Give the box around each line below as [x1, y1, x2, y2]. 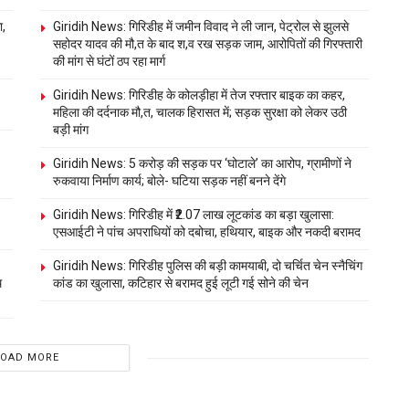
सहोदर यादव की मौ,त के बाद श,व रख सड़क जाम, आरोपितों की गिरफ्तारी [53, 37, 362, 52]
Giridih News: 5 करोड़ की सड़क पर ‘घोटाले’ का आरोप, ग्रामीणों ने [53, 156, 351, 172]
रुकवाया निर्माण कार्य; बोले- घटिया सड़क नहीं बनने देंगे [53, 173, 286, 189]
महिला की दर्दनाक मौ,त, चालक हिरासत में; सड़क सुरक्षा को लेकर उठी [53, 105, 347, 121]
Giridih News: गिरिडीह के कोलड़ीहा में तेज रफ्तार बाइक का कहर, [53, 88, 345, 103]
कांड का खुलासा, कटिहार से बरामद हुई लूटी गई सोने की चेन [53, 276, 309, 291]
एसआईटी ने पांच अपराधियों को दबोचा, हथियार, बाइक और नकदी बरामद [53, 225, 361, 240]
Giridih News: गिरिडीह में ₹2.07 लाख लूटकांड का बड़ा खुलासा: [53, 207, 334, 223]
